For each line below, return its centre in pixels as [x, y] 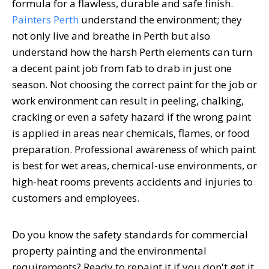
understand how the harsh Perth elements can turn [132, 52]
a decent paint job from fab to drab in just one [122, 68]
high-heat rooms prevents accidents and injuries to [132, 182]
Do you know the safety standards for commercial [130, 235]
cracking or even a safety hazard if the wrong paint [131, 117]
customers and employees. [76, 198]
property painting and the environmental [109, 251]
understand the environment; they [160, 20]
